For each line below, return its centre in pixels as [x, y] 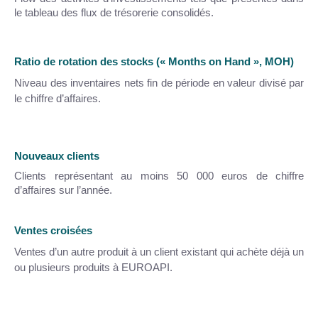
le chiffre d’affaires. [57, 99]
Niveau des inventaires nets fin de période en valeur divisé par [159, 83]
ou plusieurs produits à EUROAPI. [93, 268]
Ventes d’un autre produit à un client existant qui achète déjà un [159, 252]
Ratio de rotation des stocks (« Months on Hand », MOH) [154, 62]
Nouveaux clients [57, 156]
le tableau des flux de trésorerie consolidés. [114, 13]
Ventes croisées [53, 231]
